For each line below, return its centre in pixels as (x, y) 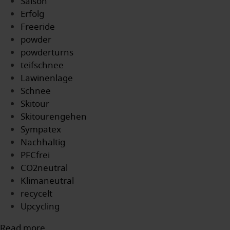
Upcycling (40, 207)
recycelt (36, 194)
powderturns (47, 53)
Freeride (38, 27)
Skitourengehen (54, 117)
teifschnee (42, 65)
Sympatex (41, 130)
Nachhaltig (43, 142)
